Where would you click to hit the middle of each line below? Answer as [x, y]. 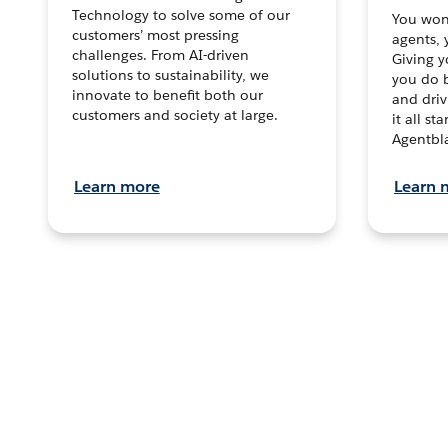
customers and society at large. [175, 115]
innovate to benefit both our [167, 95]
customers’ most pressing [155, 35]
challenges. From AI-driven [160, 55]
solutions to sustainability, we [170, 75]
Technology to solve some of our [181, 15]
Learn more [117, 187]
